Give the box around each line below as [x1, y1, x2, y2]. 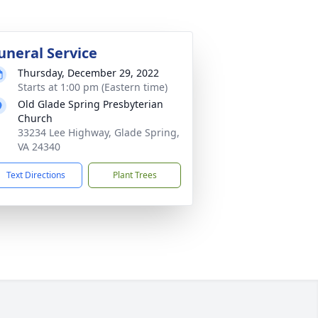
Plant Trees [112, 169, 157, 181]
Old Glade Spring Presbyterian [18, 97, 163, 111]
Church [18, 111, 53, 125]
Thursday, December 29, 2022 [18, 66, 159, 79]
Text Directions [6, 169, 65, 181]
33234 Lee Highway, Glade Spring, [18, 126, 180, 139]
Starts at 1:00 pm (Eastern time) [18, 80, 168, 94]
